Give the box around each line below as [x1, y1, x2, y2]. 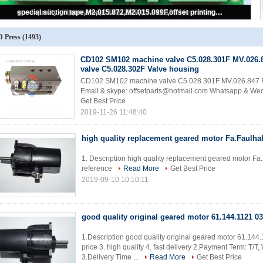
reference [82, 164, 114, 173]
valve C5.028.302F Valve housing [80, 65, 199, 73]
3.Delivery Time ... [82, 253, 140, 261]
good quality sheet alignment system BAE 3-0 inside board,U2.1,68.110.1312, [214, 8, 221, 16]
